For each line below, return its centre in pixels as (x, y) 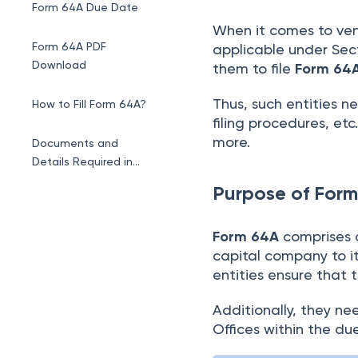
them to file (254, 68)
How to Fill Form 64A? (89, 104)
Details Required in (82, 161)
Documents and (75, 143)
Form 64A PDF (69, 46)
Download (59, 65)
